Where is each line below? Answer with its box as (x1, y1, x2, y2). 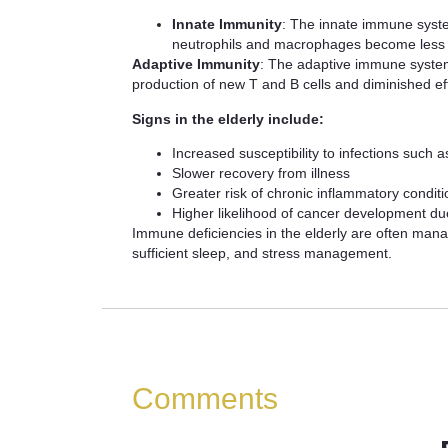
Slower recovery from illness (172, 165, 350, 182)
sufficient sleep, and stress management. (132, 245, 396, 262)
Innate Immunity (172, 16, 282, 33)
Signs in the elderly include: (132, 110, 324, 127)
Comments (132, 381, 278, 415)
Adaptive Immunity (132, 56, 260, 73)
